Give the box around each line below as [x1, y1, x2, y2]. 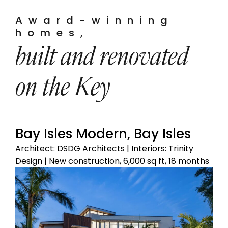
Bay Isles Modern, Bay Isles [15, 125, 191, 144]
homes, [15, 25, 89, 40]
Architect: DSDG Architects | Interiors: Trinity [15, 142, 193, 155]
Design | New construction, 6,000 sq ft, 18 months [15, 155, 209, 167]
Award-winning [15, 13, 174, 28]
